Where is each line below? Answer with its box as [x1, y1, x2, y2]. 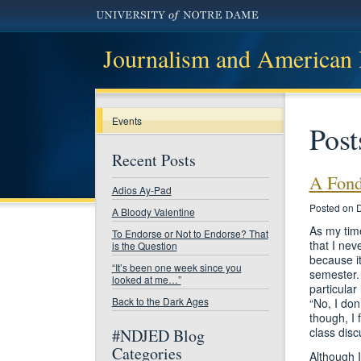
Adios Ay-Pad [111, 183, 172, 197]
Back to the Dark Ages [111, 294, 209, 308]
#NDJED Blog [111, 325, 205, 346]
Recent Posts [111, 149, 196, 171]
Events [111, 114, 142, 127]
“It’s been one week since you [111, 260, 242, 274]
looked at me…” [111, 272, 181, 286]
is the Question [111, 239, 177, 252]
